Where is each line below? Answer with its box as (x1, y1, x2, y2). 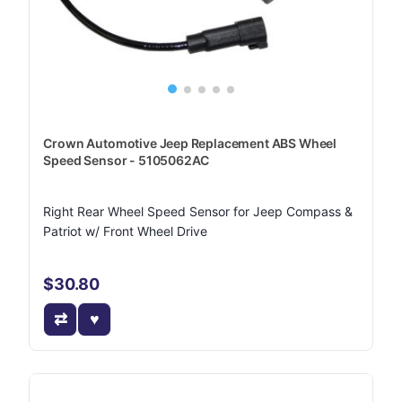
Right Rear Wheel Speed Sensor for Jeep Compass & (43, 204, 354, 219)
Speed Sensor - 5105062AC (43, 153, 210, 168)
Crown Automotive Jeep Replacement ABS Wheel (43, 135, 337, 151)
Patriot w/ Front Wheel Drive (43, 223, 208, 239)
